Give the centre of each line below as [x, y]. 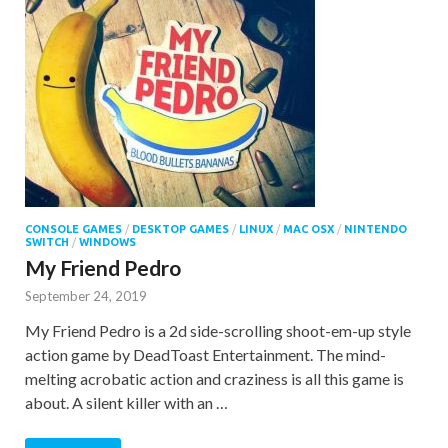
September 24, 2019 [86, 295]
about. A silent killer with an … [126, 402]
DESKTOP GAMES [180, 228]
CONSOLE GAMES [73, 228]
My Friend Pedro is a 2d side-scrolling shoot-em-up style [218, 330]
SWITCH [47, 241]
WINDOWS [107, 241]
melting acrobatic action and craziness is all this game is [214, 378]
